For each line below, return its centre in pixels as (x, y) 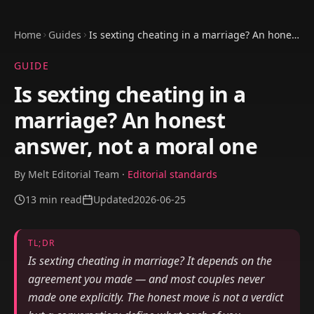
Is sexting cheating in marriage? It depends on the (150, 261)
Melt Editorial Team (74, 174)
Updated (114, 199)
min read (61, 199)
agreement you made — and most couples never (146, 279)
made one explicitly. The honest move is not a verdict (156, 297)
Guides (65, 35)
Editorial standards (172, 174)
